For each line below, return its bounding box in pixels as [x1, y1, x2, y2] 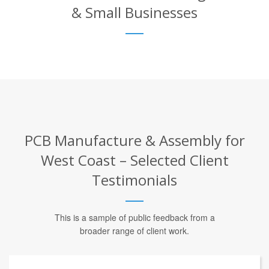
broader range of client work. [80, 224, 189, 237]
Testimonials [92, 169, 177, 190]
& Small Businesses [71, 2, 198, 22]
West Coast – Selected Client [40, 150, 229, 170]
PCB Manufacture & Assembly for [24, 130, 245, 150]
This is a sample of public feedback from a [54, 211, 215, 223]
